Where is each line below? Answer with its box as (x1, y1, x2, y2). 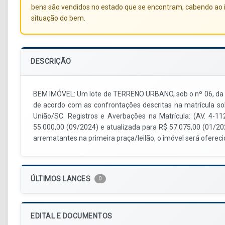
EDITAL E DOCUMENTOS (31, 212, 113, 220)
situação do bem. (31, 14, 85, 23)
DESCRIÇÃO (31, 57, 71, 66)
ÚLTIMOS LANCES (31, 175, 90, 183)
